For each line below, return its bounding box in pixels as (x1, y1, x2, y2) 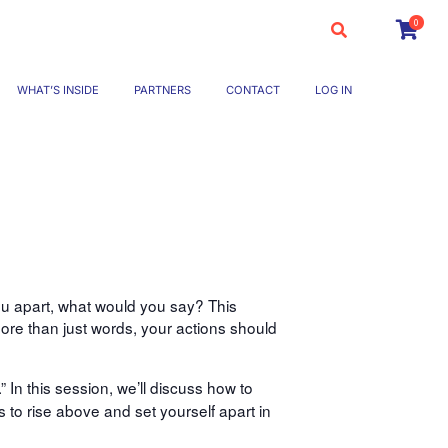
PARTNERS (134, 83, 191, 97)
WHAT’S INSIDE (17, 83, 99, 97)
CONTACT (226, 83, 280, 97)
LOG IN (315, 83, 352, 97)
